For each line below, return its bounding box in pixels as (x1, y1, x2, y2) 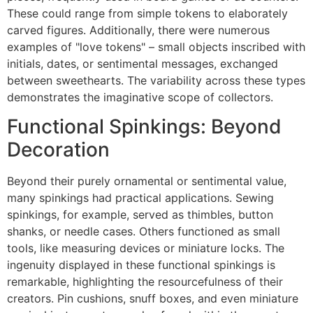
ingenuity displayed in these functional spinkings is (7, 257, 275, 272)
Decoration (7, 137, 110, 161)
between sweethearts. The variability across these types (7, 73, 305, 87)
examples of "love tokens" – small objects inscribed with (7, 39, 305, 54)
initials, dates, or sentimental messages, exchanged (7, 56, 278, 71)
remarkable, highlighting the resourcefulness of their (7, 274, 283, 289)
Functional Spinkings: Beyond (7, 114, 282, 138)
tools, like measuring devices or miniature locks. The (7, 240, 284, 255)
